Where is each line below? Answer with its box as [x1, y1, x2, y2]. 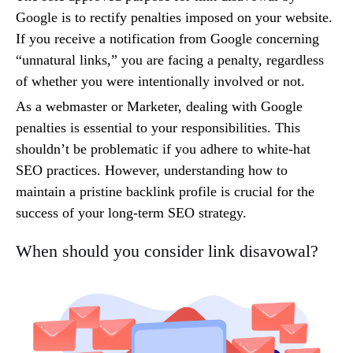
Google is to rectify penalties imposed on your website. [16, 9, 333, 26]
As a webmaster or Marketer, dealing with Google [16, 98, 303, 115]
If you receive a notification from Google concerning [16, 31, 319, 47]
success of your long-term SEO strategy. [16, 205, 251, 221]
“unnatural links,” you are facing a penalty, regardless [16, 52, 324, 69]
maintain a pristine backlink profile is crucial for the [16, 184, 314, 200]
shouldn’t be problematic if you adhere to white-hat [16, 141, 310, 158]
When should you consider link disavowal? [16, 241, 318, 262]
